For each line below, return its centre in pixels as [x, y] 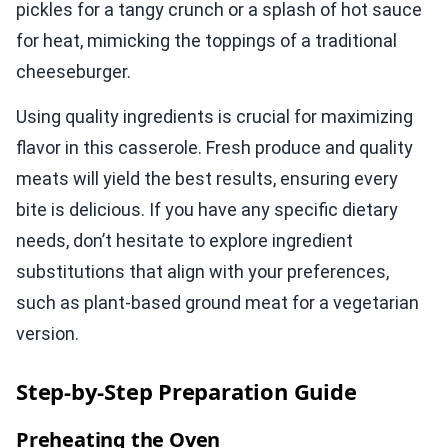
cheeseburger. [73, 71]
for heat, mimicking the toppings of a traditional [206, 40]
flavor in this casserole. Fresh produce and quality [214, 147]
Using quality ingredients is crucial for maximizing [214, 116]
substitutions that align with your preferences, [202, 271]
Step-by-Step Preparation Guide [186, 390]
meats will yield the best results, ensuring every [207, 178]
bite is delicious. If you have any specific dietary [207, 209]
